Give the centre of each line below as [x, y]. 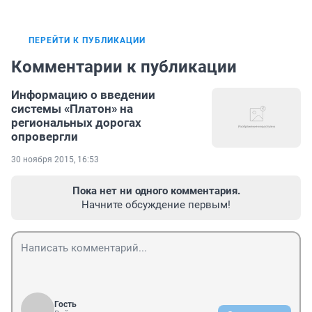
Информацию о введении [83, 95]
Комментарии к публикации [124, 67]
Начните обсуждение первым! [156, 205]
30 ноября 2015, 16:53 [55, 160]
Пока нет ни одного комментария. [156, 191]
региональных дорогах [76, 123]
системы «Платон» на [72, 109]
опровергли [45, 137]
